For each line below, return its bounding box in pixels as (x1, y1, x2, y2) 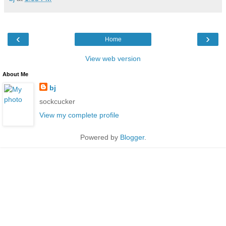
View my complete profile (39, 111, 119, 120)
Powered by (80, 133, 120, 141)
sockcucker (39, 97, 75, 105)
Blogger (120, 133, 144, 141)
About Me (3, 71, 28, 77)
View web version (85, 54, 141, 63)
